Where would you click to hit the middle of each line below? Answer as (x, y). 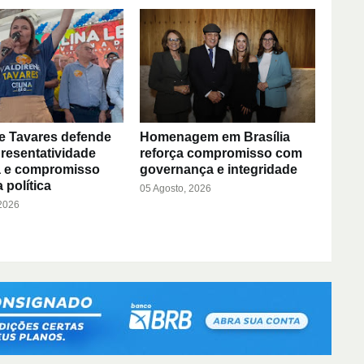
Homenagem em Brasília (214, 136)
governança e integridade (218, 169)
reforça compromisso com (221, 153)
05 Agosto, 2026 (175, 188)
